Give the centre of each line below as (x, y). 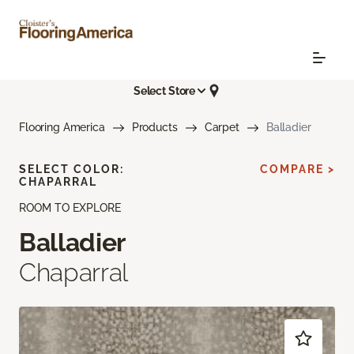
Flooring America (62, 128)
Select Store (164, 90)
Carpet (222, 128)
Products (154, 128)
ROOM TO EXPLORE (70, 208)
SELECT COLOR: (72, 169)
